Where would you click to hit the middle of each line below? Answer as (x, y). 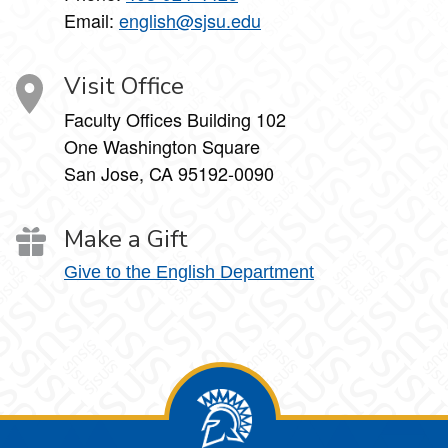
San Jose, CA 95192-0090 (169, 173)
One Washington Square (162, 146)
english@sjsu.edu (190, 20)
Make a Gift (126, 239)
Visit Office (124, 86)
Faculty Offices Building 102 (175, 119)
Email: (91, 20)
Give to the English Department (189, 272)
